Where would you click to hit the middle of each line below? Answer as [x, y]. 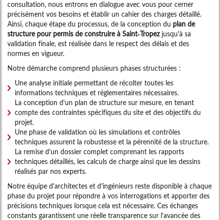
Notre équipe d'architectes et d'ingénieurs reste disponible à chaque [110, 186]
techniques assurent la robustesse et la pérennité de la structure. [112, 142]
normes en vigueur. [36, 54]
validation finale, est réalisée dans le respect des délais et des [98, 44]
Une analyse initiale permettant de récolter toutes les [94, 83]
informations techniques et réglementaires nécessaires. [97, 93]
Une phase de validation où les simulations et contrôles [97, 132]
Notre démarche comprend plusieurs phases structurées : [94, 68]
